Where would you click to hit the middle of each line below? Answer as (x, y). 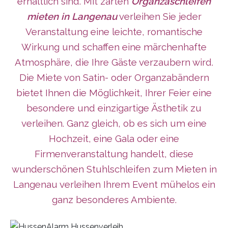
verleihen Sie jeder (159, 17)
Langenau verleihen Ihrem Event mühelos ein (114, 184)
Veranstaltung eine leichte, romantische (114, 32)
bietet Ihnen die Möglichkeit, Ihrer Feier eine (114, 93)
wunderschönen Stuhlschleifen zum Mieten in (114, 169)
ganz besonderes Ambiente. (114, 200)
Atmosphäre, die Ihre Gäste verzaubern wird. (114, 62)
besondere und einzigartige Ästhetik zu (114, 108)
